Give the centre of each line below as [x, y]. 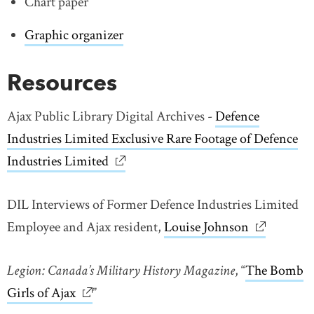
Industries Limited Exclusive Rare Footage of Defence [152, 138]
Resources [62, 82]
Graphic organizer [74, 35]
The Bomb [274, 270]
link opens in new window [149, 293]
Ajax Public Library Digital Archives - [111, 116]
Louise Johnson [206, 227]
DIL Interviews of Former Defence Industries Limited [153, 204]
